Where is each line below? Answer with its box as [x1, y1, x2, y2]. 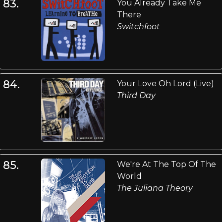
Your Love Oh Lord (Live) [116, 78, 214, 88]
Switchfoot [116, 21, 160, 31]
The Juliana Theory [116, 183, 193, 193]
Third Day [116, 90, 156, 100]
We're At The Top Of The [116, 160, 216, 169]
